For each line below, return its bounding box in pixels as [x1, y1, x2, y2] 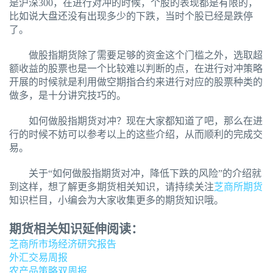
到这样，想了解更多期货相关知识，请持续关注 [9, 182, 214, 193]
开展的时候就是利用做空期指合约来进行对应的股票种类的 [9, 77, 263, 88]
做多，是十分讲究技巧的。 [9, 90, 126, 101]
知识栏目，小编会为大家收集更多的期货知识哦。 [9, 195, 224, 206]
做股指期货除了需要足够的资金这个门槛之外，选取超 [9, 50, 263, 61]
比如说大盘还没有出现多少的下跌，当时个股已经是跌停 [9, 11, 253, 22]
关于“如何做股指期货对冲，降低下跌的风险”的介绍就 [9, 168, 261, 179]
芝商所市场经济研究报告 [9, 239, 116, 250]
